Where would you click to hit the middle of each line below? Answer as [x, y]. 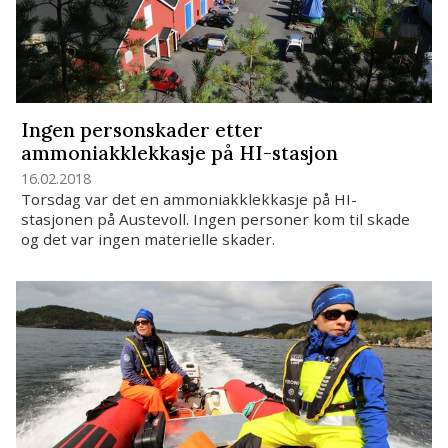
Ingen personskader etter [141, 130]
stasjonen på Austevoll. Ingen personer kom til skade [215, 219]
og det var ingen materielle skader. [147, 239]
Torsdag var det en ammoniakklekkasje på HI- [188, 199]
